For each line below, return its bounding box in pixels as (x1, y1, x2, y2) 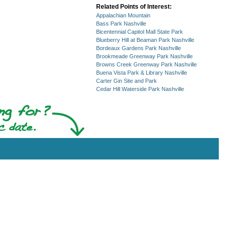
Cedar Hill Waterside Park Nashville (96, 86, 184, 93)
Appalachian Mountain (96, 12, 150, 19)
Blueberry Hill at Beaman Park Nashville (96, 37, 194, 43)
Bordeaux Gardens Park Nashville (96, 45, 181, 52)
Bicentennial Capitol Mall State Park (96, 29, 183, 35)
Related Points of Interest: (96, 3, 172, 11)
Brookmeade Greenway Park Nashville (96, 53, 193, 60)
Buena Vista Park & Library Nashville (96, 70, 187, 76)
